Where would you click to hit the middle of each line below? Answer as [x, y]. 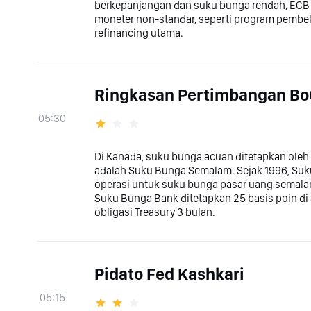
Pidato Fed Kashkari [169, 274]
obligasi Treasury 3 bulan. [155, 212]
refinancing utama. [139, 33]
